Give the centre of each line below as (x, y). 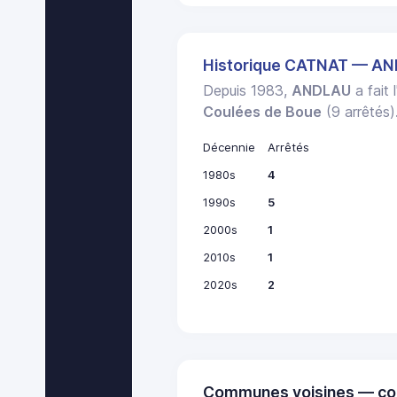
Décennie (230, 148)
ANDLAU (322, 91)
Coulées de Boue (263, 112)
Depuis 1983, (248, 91)
